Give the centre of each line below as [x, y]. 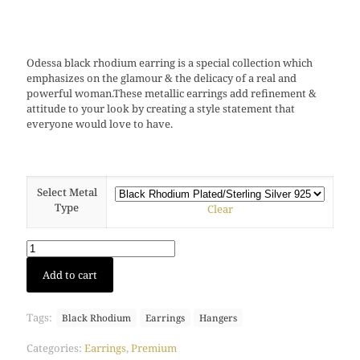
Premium [154, 348]
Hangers [218, 318]
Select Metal [67, 192]
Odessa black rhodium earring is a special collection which [170, 63]
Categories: [55, 348]
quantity [47, 325]
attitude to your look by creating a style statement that [161, 109]
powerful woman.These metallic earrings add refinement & [172, 94]
